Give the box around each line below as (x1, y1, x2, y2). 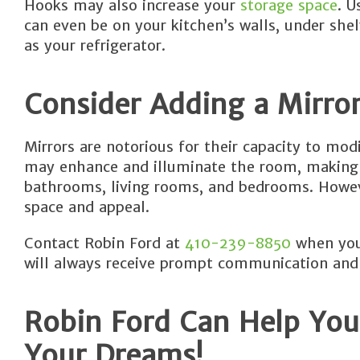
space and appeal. (24, 198, 149, 216)
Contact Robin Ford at (24, 234, 185, 252)
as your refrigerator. (24, 36, 166, 55)
